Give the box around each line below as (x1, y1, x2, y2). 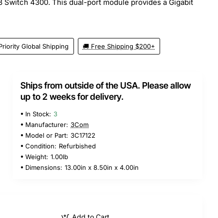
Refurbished (59, 142, 96, 150)
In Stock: (25, 109, 51, 118)
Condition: (25, 142, 56, 150)
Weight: (25, 152, 48, 161)
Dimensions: (25, 163, 62, 171)
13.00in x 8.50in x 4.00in (65, 163, 139, 171)
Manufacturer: (25, 120, 68, 128)
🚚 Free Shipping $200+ (82, 42, 155, 50)
